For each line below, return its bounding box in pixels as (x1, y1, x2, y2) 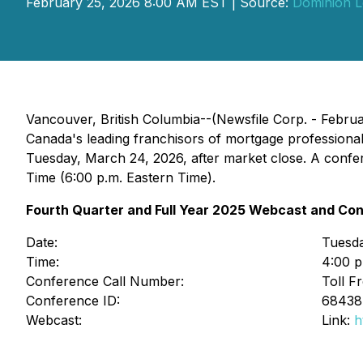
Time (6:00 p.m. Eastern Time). (26, 169, 216, 186)
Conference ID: (26, 293, 124, 309)
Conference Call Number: (26, 273, 188, 289)
